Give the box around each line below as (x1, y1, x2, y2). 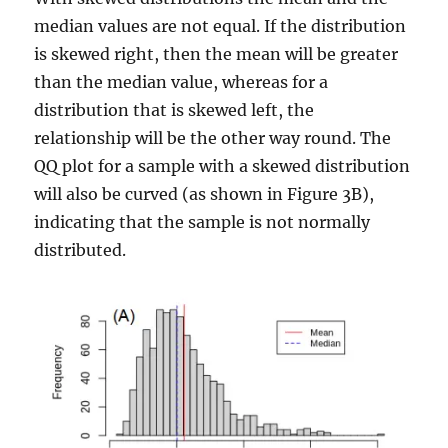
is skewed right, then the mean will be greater (34, 44, 399, 64)
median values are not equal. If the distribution (34, 16, 407, 36)
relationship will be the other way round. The (34, 128, 392, 148)
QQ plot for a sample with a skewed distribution (34, 156, 411, 176)
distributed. (34, 240, 127, 260)
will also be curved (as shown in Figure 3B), (34, 184, 375, 204)
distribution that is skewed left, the (34, 100, 315, 120)
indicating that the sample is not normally (34, 212, 371, 232)
